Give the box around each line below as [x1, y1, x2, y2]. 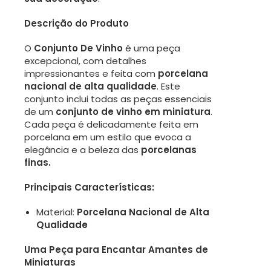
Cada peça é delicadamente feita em [24, 118, 198, 131]
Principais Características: [24, 181, 154, 194]
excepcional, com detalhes [24, 54, 146, 68]
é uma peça [125, 42, 180, 55]
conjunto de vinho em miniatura [56, 105, 211, 119]
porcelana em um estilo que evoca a [24, 131, 191, 144]
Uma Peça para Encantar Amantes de [24, 243, 208, 256]
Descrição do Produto [24, 17, 129, 30]
